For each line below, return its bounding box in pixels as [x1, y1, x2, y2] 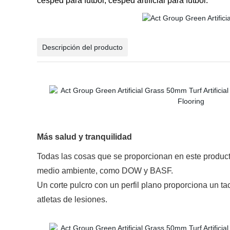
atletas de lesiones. [37, 195, 107, 204]
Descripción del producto [42, 43, 123, 51]
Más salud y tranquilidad [37, 132, 132, 141]
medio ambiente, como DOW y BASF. [37, 166, 173, 175]
